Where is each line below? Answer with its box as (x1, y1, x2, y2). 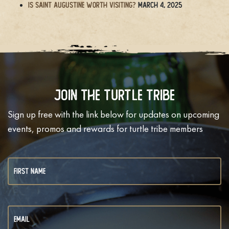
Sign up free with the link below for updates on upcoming (8, 110, 219, 120)
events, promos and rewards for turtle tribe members (8, 124, 203, 134)
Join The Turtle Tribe (54, 86, 175, 103)
